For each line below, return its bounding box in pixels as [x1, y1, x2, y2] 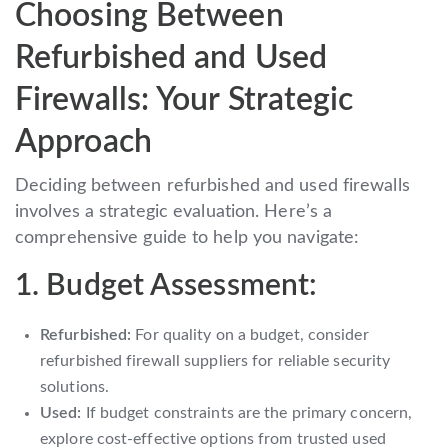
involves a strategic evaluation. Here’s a [15, 202, 333, 221]
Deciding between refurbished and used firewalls [15, 176, 410, 195]
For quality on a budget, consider [131, 326, 369, 343]
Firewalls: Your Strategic [15, 83, 354, 116]
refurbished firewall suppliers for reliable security [40, 352, 391, 369]
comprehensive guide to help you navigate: [15, 228, 360, 247]
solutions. [40, 378, 109, 395]
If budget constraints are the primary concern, [85, 404, 413, 421]
